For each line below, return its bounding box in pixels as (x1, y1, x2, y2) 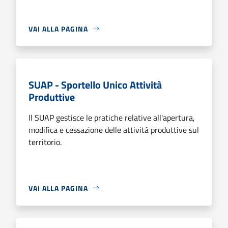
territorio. (28, 135, 62, 148)
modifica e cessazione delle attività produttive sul (28, 123, 199, 136)
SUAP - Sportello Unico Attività (28, 76, 162, 93)
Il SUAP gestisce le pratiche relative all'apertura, (28, 111, 195, 124)
